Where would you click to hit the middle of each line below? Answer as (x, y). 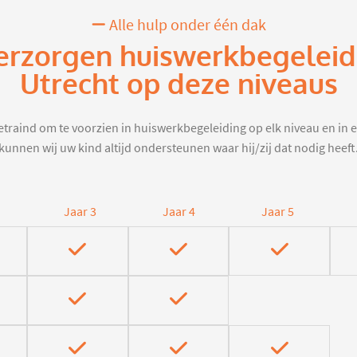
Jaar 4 (178, 212)
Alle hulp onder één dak (186, 25)
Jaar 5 (277, 212)
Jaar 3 (80, 212)
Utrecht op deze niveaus (178, 85)
